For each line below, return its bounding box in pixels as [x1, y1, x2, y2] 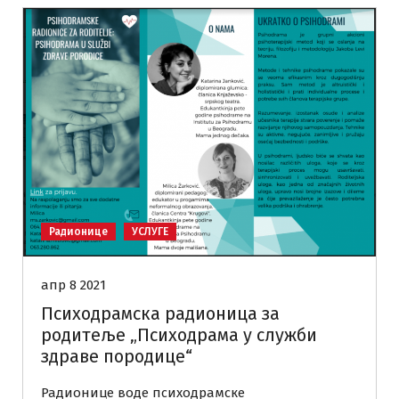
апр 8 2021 [41, 277, 106, 294]
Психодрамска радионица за [41, 303, 280, 325]
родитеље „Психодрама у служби [41, 324, 317, 346]
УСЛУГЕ [132, 225, 168, 239]
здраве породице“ [41, 346, 192, 368]
